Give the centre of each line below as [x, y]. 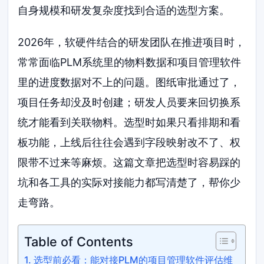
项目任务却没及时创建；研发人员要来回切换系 [129, 102]
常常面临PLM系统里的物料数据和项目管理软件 [130, 62]
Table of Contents [79, 241]
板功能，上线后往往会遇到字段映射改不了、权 [129, 142]
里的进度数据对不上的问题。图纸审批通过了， [129, 82]
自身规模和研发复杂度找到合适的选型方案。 [124, 10]
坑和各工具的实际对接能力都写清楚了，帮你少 [129, 182]
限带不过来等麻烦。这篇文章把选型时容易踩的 [129, 162]
